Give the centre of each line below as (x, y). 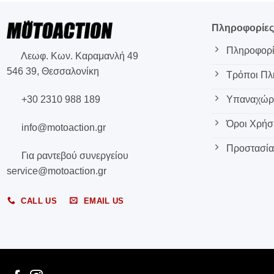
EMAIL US (104, 201)
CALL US (39, 201)
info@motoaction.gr (62, 128)
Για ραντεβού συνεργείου (73, 155)
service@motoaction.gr (56, 171)
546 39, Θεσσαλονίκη (53, 72)
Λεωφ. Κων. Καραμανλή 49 (78, 56)
